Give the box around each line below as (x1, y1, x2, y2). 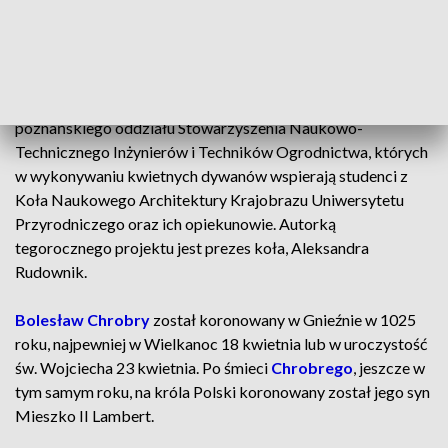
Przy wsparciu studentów (15, 46, 205, 65)
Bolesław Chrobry (15, 310, 150, 329)
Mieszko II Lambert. (15, 406, 154, 425)
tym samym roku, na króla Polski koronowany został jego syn (15, 382, 430, 401)
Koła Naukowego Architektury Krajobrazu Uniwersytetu (15, 190, 404, 209)
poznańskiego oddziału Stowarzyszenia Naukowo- (15, 118, 363, 137)
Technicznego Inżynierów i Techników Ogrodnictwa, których (15, 142, 428, 161)
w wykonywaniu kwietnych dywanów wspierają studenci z (15, 166, 408, 185)
